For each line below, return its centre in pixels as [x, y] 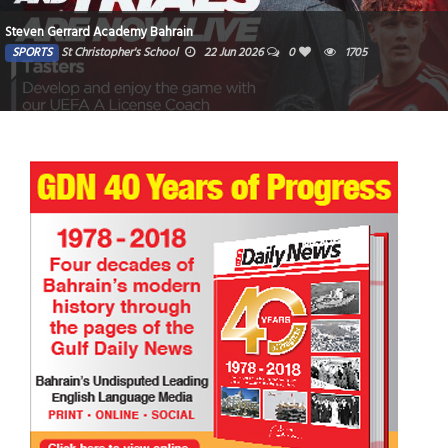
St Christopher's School [119, 52]
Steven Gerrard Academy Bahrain [99, 31]
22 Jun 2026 [233, 52]
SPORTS [32, 52]
